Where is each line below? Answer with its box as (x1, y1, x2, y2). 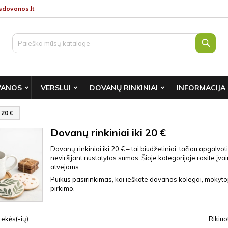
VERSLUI (41, 83, 71, 92)
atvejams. (50, 163, 80, 171)
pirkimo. (50, 184, 75, 192)
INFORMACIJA (177, 83, 225, 92)
